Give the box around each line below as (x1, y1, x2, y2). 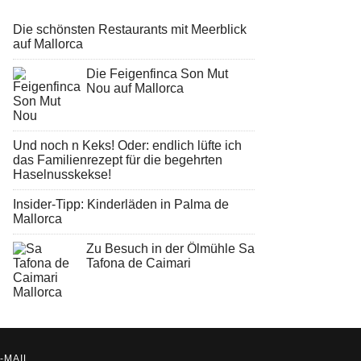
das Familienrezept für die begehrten (13, 152, 222, 167)
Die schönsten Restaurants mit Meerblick (13, 22, 247, 36)
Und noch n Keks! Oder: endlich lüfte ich (13, 138, 242, 152)
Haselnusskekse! (13, 167, 111, 181)
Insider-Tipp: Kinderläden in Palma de (13, 197, 229, 211)
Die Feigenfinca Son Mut (86, 66, 228, 81)
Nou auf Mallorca (86, 81, 184, 95)
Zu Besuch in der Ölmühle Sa (86, 241, 255, 255)
